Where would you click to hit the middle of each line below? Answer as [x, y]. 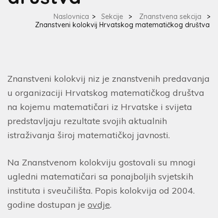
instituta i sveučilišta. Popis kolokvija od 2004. [101, 191]
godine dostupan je [47, 205]
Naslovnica [71, 17]
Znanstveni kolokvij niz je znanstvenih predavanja [109, 79]
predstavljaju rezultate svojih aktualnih [87, 121]
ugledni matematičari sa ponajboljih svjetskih [100, 176]
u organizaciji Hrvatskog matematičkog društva [106, 93]
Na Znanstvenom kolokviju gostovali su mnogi [101, 162]
